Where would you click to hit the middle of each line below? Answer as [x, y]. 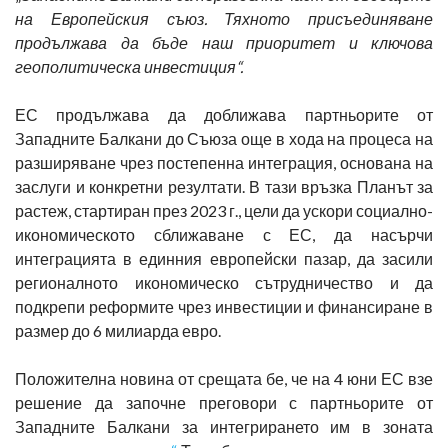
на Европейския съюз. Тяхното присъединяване [224, 18]
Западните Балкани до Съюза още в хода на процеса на [224, 138]
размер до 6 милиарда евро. [118, 330]
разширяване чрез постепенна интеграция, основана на [224, 162]
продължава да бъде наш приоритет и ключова [224, 42]
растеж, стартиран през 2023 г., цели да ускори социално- [224, 210]
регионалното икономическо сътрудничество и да [224, 282]
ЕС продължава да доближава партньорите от [224, 114]
